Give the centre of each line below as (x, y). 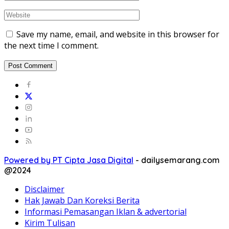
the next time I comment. (51, 46)
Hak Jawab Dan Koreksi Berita (82, 201)
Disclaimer (44, 189)
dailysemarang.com (180, 160)
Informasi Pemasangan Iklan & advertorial (106, 212)
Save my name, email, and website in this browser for (118, 35)
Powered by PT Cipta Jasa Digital (69, 160)
